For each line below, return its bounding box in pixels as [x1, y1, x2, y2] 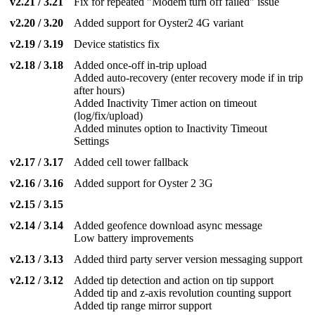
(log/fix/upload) [74, 110, 143, 122]
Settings [74, 135, 110, 148]
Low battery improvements [74, 232, 194, 245]
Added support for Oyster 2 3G [74, 177, 214, 190]
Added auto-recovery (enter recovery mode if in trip [74, 72, 304, 84]
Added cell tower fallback [74, 156, 189, 169]
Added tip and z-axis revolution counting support [74, 287, 292, 300]
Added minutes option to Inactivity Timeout [74, 122, 268, 135]
